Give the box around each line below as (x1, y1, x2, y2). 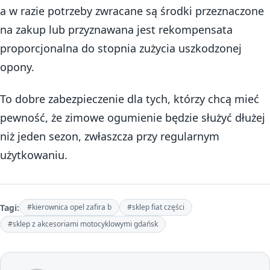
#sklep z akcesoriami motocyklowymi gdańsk (8, 219, 158, 230)
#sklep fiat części (127, 202, 184, 213)
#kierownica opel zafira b (27, 202, 111, 213)
